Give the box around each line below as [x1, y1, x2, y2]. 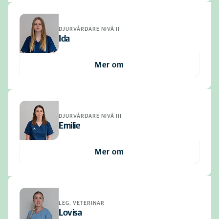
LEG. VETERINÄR [59, 200, 105, 206]
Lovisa [59, 208, 82, 218]
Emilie [59, 121, 80, 131]
